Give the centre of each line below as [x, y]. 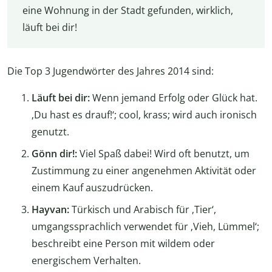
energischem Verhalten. [86, 260]
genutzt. [50, 131]
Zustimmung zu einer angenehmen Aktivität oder [144, 170]
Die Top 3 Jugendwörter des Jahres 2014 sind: [110, 71]
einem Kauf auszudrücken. [92, 187]
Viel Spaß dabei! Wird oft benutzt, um [163, 153]
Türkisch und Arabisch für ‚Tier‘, [143, 209]
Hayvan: [50, 209]
